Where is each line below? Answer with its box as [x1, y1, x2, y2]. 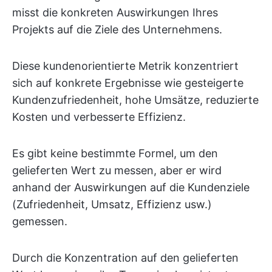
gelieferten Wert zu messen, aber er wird [12, 163, 222, 177]
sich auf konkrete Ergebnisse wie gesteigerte [12, 76, 243, 89]
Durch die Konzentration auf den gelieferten [12, 251, 239, 264]
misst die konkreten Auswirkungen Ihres [12, 5, 218, 19]
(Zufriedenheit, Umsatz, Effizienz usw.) [12, 197, 212, 211]
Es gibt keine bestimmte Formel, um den [12, 146, 218, 160]
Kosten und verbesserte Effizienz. [12, 110, 186, 123]
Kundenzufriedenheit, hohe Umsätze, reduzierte [12, 93, 259, 106]
